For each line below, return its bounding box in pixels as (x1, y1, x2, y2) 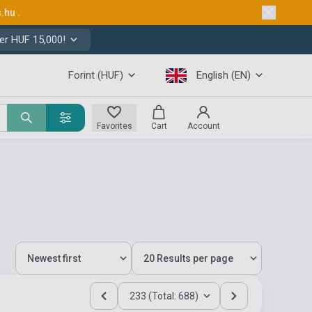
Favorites (96, 121, 132, 131)
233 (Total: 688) (130, 290, 198, 302)
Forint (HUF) (68, 69, 123, 81)
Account (187, 121, 220, 131)
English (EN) (196, 69, 251, 81)
